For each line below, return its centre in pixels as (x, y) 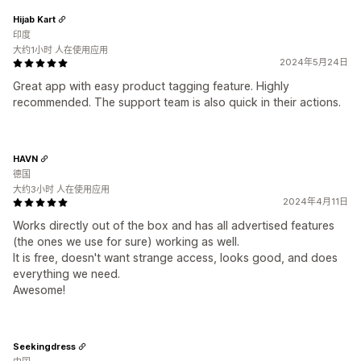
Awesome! (39, 290)
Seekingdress (44, 346)
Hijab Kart (34, 19)
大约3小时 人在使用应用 (61, 189)
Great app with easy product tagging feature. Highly (151, 86)
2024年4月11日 (315, 201)
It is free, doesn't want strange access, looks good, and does (175, 257)
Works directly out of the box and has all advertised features (174, 225)
